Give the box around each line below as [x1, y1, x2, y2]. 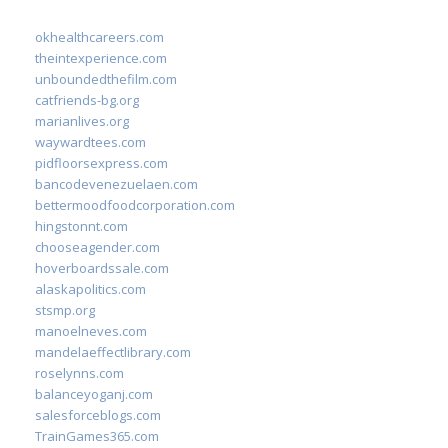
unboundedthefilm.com [35, 70, 177, 88]
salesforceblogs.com [35, 406, 161, 424]
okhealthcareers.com [35, 28, 164, 46]
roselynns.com [35, 364, 124, 382]
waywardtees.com [35, 133, 146, 151]
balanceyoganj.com [35, 385, 153, 403]
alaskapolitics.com [35, 280, 146, 298]
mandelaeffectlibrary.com [35, 343, 191, 361]
